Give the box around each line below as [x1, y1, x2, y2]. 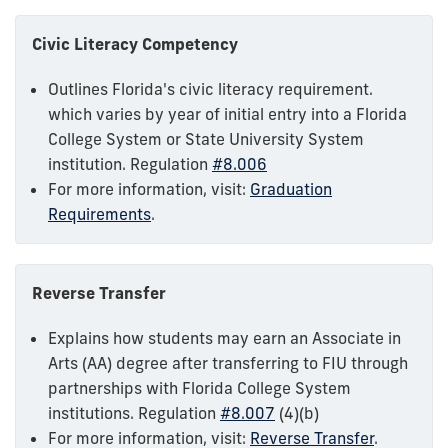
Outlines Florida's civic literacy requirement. [48, 78, 373, 99]
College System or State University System [48, 128, 364, 149]
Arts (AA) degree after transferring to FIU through [48, 352, 408, 373]
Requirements [48, 203, 151, 224]
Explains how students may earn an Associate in [48, 327, 401, 348]
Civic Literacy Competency [32, 33, 238, 54]
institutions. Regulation [48, 402, 220, 423]
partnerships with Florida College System [48, 377, 351, 398]
